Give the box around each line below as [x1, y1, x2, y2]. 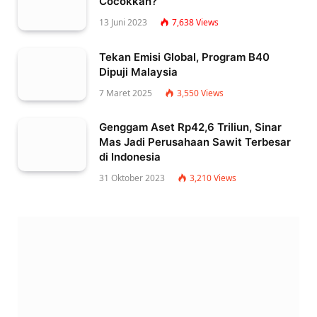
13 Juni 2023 [99, 16, 147, 29]
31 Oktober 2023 [99, 172, 165, 185]
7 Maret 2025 [99, 86, 152, 99]
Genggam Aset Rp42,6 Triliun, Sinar [99, 120, 282, 134]
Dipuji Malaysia [99, 64, 178, 79]
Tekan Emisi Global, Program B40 [99, 50, 270, 64]
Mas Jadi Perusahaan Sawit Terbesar [99, 135, 291, 149]
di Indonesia [99, 150, 161, 164]
